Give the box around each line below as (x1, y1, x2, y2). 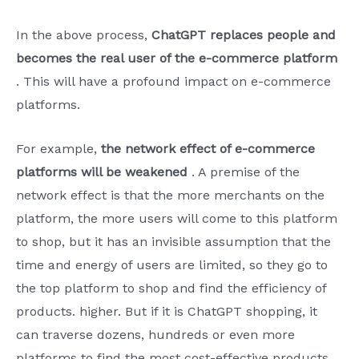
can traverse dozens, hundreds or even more (16, 326, 295, 342)
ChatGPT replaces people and (151, 27, 336, 43)
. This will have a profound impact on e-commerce (16, 74, 331, 90)
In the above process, (16, 27, 151, 43)
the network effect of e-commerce (101, 140, 315, 156)
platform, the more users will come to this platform (16, 210, 337, 226)
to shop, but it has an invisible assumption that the (16, 233, 331, 249)
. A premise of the (188, 163, 300, 179)
